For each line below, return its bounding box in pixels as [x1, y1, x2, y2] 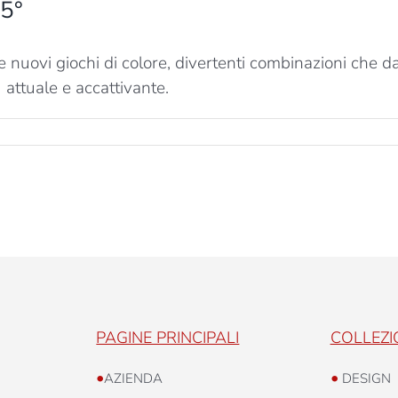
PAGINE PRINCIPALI [96, 326, 240, 348]
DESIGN [338, 369, 391, 387]
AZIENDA [104, 369, 163, 387]
